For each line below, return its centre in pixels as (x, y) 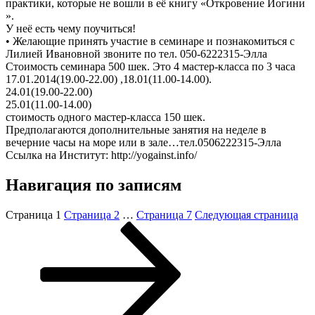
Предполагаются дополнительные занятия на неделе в (136, 129)
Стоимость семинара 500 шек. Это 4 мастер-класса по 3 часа (150, 66)
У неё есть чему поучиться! (71, 28)
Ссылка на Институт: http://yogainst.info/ (101, 155)
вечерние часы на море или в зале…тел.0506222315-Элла (143, 142)
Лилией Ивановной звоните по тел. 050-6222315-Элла (136, 53)
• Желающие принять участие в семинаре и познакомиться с (150, 41)
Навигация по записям (94, 185)
